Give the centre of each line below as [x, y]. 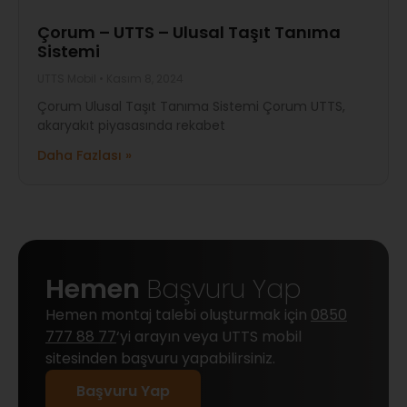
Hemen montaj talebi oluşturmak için [178, 315]
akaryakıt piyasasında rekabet [131, 125]
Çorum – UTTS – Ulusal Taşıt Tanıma [189, 32]
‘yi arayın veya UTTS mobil [209, 337]
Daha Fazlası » [84, 155]
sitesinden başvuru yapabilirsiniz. [160, 358]
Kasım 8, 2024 [144, 79]
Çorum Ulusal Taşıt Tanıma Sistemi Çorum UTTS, [191, 106]
